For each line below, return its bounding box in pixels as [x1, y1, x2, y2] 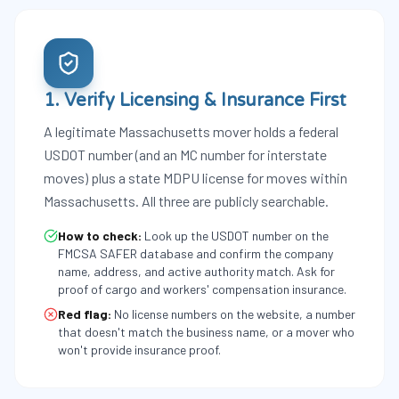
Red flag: [58, 306, 111, 322]
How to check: [58, 228, 142, 243]
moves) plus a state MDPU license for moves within [44, 169, 347, 186]
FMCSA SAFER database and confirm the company [58, 246, 333, 261]
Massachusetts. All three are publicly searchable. [44, 192, 329, 209]
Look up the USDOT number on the [144, 228, 329, 243]
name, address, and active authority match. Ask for [58, 264, 335, 279]
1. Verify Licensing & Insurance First [44, 90, 346, 111]
